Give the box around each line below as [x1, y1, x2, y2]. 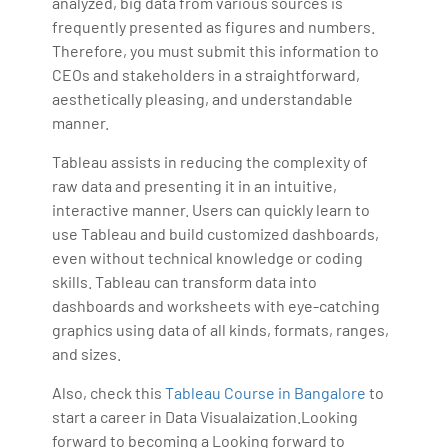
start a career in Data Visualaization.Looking [52, 406, 359, 426]
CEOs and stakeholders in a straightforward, [52, 64, 361, 84]
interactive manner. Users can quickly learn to [52, 199, 371, 219]
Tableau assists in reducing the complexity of [52, 151, 369, 171]
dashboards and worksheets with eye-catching [52, 295, 381, 315]
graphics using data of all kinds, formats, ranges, [52, 319, 390, 339]
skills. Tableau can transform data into [52, 271, 318, 291]
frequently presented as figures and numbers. [52, 16, 376, 36]
